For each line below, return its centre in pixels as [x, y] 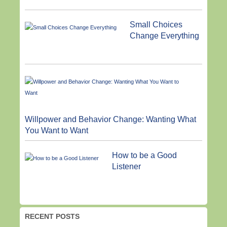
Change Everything [164, 35]
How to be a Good [144, 156]
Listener [126, 167]
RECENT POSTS [52, 217]
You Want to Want [56, 131]
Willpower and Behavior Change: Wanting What [110, 120]
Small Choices [156, 24]
